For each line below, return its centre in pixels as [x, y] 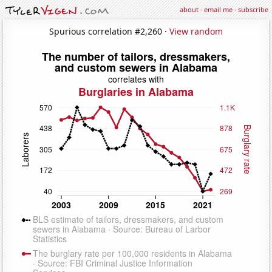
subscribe [253, 9]
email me [218, 9]
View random [196, 31]
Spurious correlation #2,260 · [109, 31]
